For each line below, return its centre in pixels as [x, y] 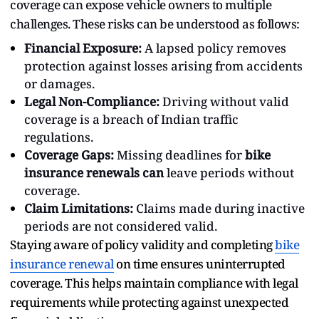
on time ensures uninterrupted [199, 263]
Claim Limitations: [79, 208]
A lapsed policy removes [214, 48]
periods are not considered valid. [121, 226]
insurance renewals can [94, 172]
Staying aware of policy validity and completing [142, 244]
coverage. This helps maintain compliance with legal [154, 283]
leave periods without [229, 172]
